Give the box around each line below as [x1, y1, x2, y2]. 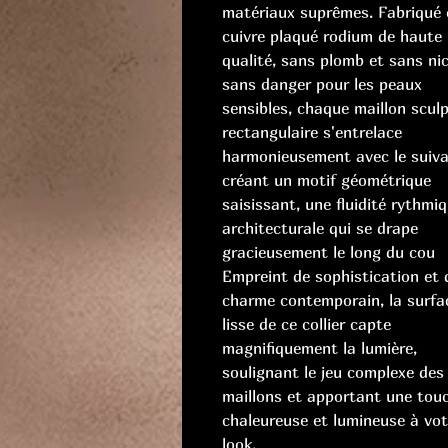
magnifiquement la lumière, [222, 338, 417, 359]
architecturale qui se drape [222, 218, 418, 239]
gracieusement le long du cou [222, 242, 435, 263]
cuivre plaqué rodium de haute [222, 26, 442, 47]
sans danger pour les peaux [222, 74, 422, 95]
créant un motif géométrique [222, 170, 431, 191]
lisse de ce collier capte [222, 314, 391, 335]
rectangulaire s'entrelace [222, 122, 402, 143]
